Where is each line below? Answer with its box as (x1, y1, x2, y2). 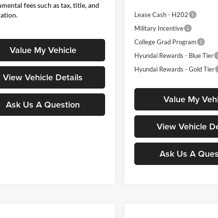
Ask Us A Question (6, 98, 80, 110)
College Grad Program (134, 37, 197, 46)
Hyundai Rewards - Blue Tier (134, 51, 214, 59)
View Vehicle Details (3, 71, 83, 83)
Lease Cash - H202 (134, 10, 189, 18)
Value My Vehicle (9, 43, 76, 56)
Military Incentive (134, 24, 184, 32)
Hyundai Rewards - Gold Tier (134, 65, 215, 73)
